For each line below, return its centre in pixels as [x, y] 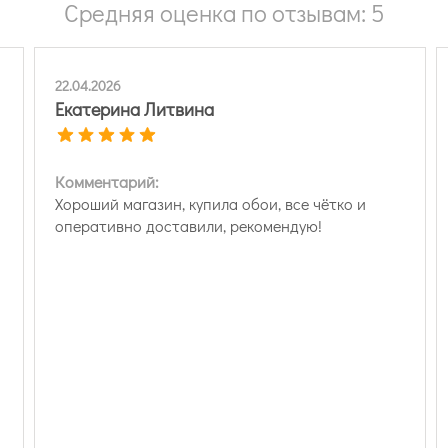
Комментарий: [107, 181]
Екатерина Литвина [134, 108]
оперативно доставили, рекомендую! [188, 225]
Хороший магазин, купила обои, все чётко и [210, 203]
